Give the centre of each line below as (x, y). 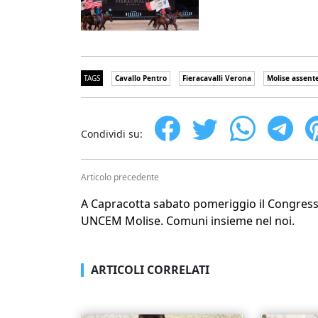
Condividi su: (112, 134)
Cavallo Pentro (141, 78)
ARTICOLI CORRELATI (150, 270)
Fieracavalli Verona (217, 78)
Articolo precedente (120, 177)
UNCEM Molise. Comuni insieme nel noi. (188, 221)
